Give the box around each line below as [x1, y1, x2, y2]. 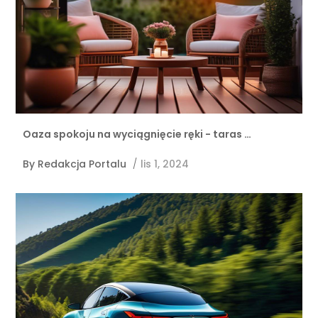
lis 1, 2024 [141, 157, 190, 172]
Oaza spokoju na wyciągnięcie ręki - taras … [23, 127, 252, 142]
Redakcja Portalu [38, 157, 127, 172]
